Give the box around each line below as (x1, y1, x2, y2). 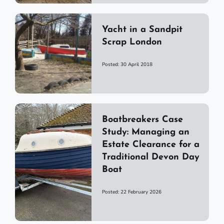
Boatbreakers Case (101, 115, 183, 125)
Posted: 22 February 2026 (101, 188, 161, 196)
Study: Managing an (101, 127, 189, 137)
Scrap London (101, 37, 162, 47)
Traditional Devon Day (101, 152, 199, 162)
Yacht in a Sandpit (101, 25, 182, 35)
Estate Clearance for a (101, 140, 199, 150)
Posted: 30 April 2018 (101, 61, 152, 68)
